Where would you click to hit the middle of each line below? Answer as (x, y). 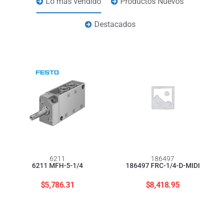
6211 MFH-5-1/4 (57, 166)
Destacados (115, 25)
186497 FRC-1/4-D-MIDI (163, 166)
